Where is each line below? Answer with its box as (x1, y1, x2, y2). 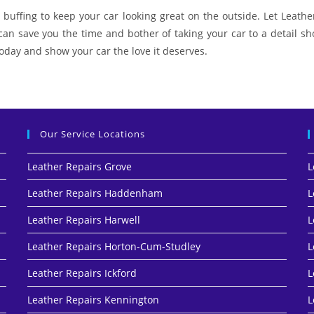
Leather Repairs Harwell (27, 212, 140, 226)
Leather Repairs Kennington (27, 292, 159, 306)
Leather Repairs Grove (27, 159, 132, 173)
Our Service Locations (39, 127, 145, 140)
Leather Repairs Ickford (27, 266, 137, 280)
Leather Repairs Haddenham (27, 186, 163, 200)
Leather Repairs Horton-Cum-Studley (27, 239, 200, 253)
